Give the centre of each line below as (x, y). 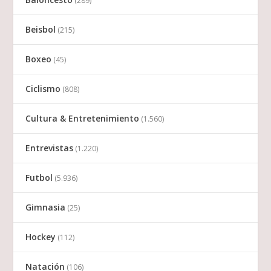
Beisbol (41, 30)
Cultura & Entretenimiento (83, 119)
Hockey (41, 237)
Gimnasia (46, 207)
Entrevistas (50, 148)
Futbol (39, 178)
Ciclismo (43, 89)
